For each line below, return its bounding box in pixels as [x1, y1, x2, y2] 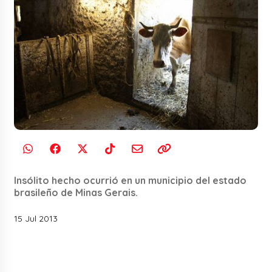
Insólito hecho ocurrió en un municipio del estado [14, 174, 247, 187]
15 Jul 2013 [14, 213, 58, 225]
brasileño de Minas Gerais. [14, 186, 138, 199]
